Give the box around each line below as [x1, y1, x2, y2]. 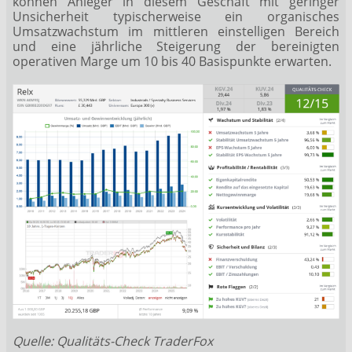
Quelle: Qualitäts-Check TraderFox [13, 332, 213, 350]
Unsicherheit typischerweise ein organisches [13, 7, 339, 25]
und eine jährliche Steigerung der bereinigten [13, 37, 339, 55]
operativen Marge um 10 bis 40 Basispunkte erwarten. [13, 52, 332, 70]
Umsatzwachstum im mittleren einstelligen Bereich [13, 22, 339, 40]
